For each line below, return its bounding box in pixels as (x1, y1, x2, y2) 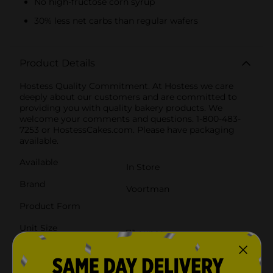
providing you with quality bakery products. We (19, 102, 222, 113)
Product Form (19, 200, 80, 211)
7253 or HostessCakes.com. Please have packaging (19, 124, 235, 135)
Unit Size (19, 222, 57, 233)
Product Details (19, 57, 95, 69)
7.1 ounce (126, 227, 164, 238)
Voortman (126, 183, 169, 194)
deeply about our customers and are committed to (19, 91, 237, 102)
